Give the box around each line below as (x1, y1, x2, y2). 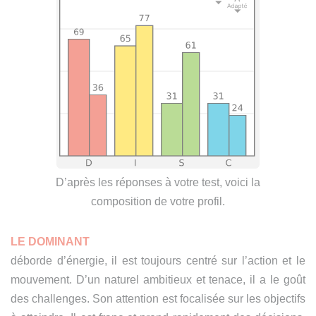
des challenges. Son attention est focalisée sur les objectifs (11, 293, 305, 305)
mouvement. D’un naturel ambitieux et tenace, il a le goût (11, 274, 305, 286)
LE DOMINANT (11, 236, 90, 248)
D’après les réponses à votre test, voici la (56, 176, 260, 188)
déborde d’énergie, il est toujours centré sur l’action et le (11, 255, 305, 267)
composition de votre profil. (91, 195, 225, 207)
